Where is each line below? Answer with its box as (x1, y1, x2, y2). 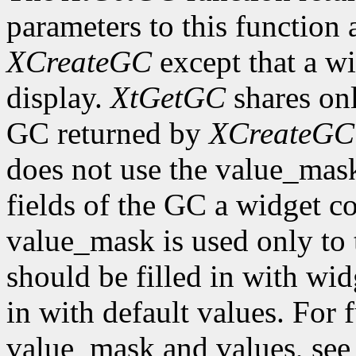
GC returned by (6, 116, 209, 151)
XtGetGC (110, 80, 226, 115)
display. (6, 80, 110, 115)
